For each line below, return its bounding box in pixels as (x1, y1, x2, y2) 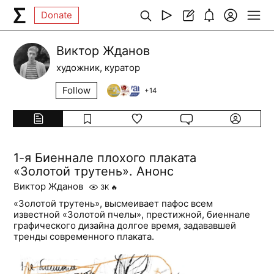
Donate (41, 9, 73, 21)
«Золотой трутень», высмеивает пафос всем (13, 198, 213, 209)
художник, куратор (56, 62, 141, 73)
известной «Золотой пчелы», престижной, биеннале (13, 209, 251, 220)
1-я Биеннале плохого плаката (13, 150, 197, 165)
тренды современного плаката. (13, 231, 155, 242)
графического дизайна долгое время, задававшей (13, 220, 237, 231)
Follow (62, 84, 91, 96)
